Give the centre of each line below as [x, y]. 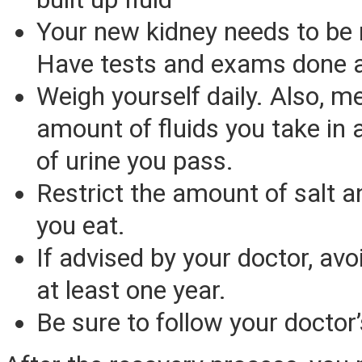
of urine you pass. [135, 162]
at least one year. [131, 291]
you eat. [81, 226]
